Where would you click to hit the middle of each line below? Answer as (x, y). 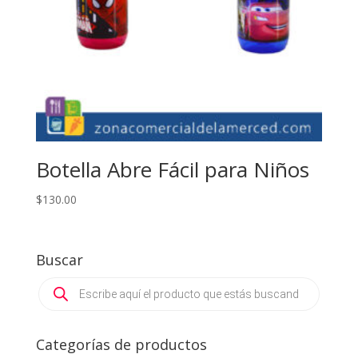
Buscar (59, 260)
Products (61, 283)
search (55, 294)
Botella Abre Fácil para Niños (172, 170)
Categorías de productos (121, 345)
